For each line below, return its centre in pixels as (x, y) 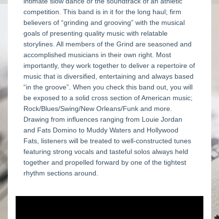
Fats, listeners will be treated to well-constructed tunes (107, 141)
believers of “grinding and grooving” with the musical (104, 22)
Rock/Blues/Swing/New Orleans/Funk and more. (98, 109)
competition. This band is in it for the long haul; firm (102, 12)
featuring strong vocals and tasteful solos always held (106, 152)
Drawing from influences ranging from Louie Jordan (103, 119)
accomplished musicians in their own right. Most (97, 55)
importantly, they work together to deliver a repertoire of (109, 66)
